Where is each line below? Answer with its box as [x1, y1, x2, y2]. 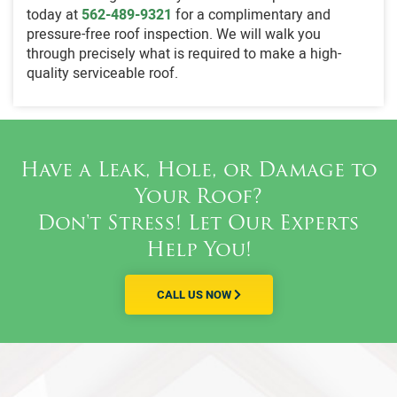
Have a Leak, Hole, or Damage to [19, 160, 378, 182]
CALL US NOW [156, 285, 234, 303]
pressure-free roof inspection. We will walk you [27, 24, 321, 46]
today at [27, 4, 82, 27]
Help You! [145, 240, 252, 261]
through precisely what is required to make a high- [27, 43, 341, 66]
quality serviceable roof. [27, 63, 178, 85]
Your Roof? [135, 187, 262, 208]
